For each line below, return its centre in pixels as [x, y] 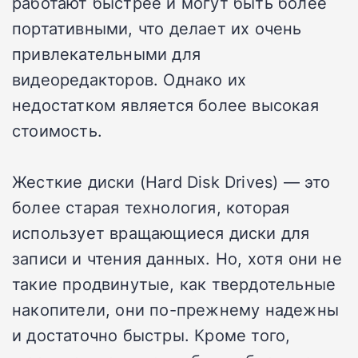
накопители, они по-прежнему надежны [176, 310]
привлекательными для [106, 54]
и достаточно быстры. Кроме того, [151, 335]
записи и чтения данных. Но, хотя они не [177, 259]
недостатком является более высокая [165, 105]
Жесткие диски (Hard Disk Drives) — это [171, 182]
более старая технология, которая [151, 207]
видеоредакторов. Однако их [129, 80]
